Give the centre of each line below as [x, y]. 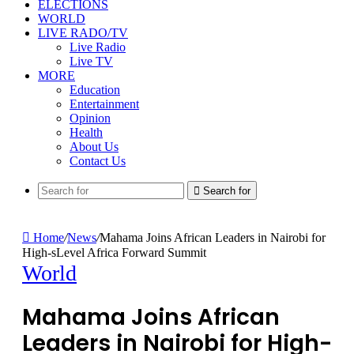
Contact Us [98, 161]
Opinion [90, 118]
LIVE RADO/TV [83, 33]
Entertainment [104, 104]
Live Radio [98, 47]
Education [95, 90]
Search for [227, 191]
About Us [94, 147]
